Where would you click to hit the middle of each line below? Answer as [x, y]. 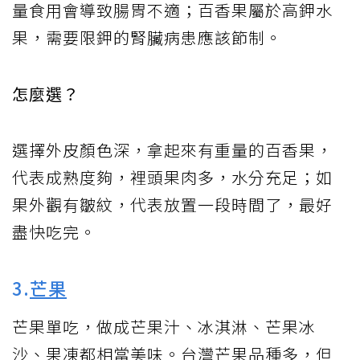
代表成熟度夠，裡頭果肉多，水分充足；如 [172, 178]
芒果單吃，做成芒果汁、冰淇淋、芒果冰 [164, 327]
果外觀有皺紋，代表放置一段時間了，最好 [172, 205]
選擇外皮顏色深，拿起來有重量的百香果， [172, 150]
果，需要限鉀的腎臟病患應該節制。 [147, 38]
